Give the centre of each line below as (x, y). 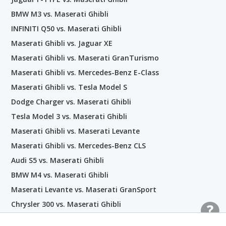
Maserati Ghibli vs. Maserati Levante (75, 131)
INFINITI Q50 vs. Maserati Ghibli (66, 28)
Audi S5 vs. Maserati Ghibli (58, 160)
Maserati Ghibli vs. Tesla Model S (69, 87)
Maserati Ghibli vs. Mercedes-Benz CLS (78, 145)
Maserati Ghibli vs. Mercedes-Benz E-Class (85, 72)
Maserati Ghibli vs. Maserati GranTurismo (85, 58)
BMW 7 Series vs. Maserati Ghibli (68, 218)
